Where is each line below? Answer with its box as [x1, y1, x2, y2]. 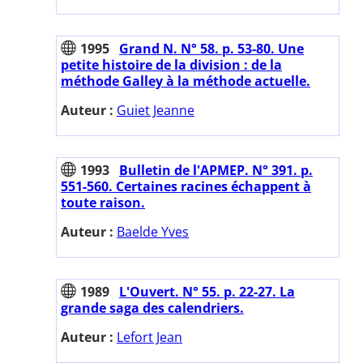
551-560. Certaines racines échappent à [61, 177, 311, 195]
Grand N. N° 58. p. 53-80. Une [119, 39, 304, 58]
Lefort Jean [117, 327, 182, 346]
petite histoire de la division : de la [61, 55, 282, 74]
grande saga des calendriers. [61, 298, 244, 317]
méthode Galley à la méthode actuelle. [61, 71, 310, 90]
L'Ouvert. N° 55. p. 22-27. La [119, 282, 295, 301]
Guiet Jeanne [117, 100, 194, 119]
